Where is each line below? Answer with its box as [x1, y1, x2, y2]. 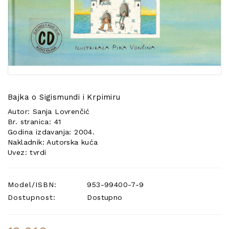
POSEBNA [13, 3, 48, 11]
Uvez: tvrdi [8, 148, 47, 156]
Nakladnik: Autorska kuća [8, 138, 98, 146]
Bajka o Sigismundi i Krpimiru [8, 93, 121, 102]
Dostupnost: [8, 193, 56, 201]
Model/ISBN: [8, 180, 57, 189]
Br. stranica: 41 [8, 118, 61, 126]
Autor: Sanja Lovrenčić [8, 107, 90, 116]
